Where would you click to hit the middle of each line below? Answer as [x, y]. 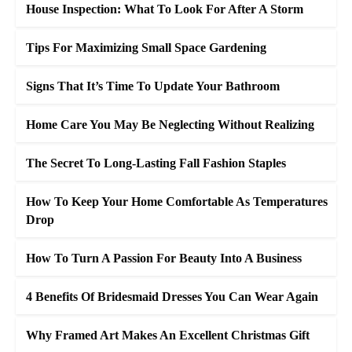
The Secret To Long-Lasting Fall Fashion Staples [156, 163]
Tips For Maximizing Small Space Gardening [146, 48]
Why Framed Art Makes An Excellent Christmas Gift [168, 335]
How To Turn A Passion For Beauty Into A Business [164, 258]
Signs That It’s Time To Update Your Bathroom [153, 86]
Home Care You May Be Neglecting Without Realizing [170, 125]
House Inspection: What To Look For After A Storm [165, 9]
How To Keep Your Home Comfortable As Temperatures [177, 202]
